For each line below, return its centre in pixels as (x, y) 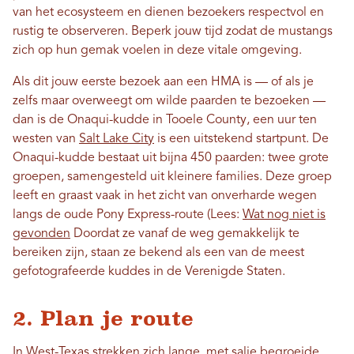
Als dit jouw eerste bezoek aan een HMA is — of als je (163, 82)
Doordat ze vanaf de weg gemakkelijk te (185, 233)
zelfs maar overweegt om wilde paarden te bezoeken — (169, 101)
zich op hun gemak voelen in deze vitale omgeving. (157, 50)
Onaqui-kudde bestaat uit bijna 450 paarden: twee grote (171, 158)
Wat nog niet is (284, 215)
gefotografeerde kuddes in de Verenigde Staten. (149, 271)
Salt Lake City (117, 139)
